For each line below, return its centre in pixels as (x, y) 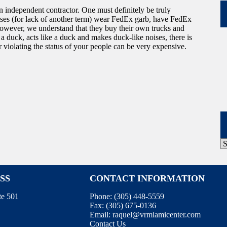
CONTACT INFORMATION (147, 179)
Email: (101, 215)
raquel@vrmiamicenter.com (156, 215)
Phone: (102, 197)
